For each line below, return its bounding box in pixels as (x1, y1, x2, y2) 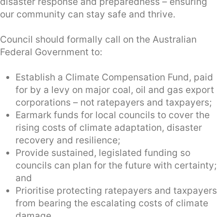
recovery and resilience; (15, 134, 120, 146)
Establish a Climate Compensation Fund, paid (15, 71, 213, 83)
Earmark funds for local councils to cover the (15, 109, 210, 121)
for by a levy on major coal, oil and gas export (15, 84, 214, 95)
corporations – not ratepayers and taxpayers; (15, 96, 212, 108)
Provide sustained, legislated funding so (15, 147, 190, 158)
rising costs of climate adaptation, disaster (15, 122, 202, 133)
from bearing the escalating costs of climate (15, 197, 208, 209)
